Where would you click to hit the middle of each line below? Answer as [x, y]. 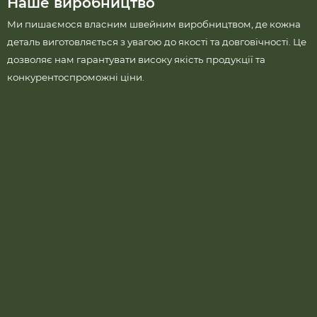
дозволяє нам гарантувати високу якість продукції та [136, 59]
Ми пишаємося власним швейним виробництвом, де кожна [154, 24]
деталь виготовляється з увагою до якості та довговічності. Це [157, 42]
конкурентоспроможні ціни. [76, 77]
